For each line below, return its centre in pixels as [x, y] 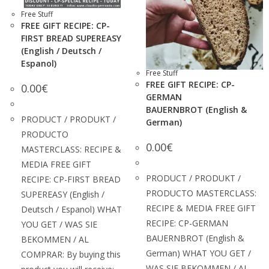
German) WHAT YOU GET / [198, 253]
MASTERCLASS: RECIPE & [71, 149]
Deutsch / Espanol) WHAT [71, 209]
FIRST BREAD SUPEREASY [71, 38]
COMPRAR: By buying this [71, 254]
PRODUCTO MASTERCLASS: [201, 193]
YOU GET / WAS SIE [59, 224]
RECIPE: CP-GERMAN [187, 223]
